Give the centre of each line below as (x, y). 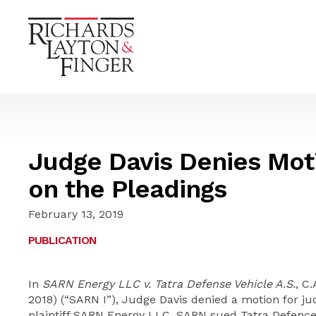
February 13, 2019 (76, 214)
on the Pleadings (127, 189)
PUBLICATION (62, 240)
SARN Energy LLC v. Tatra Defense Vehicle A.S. (169, 284)
